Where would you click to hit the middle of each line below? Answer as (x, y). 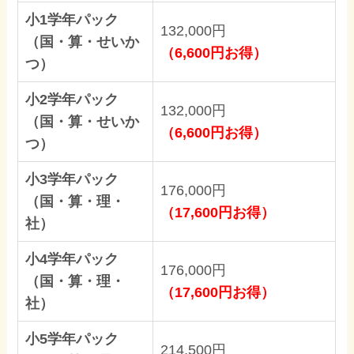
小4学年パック (72, 259)
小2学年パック (72, 99)
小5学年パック (72, 339)
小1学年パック (72, 19)
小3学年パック (72, 179)
